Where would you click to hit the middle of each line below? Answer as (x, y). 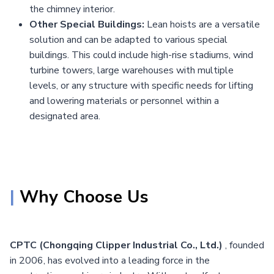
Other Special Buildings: (88, 24)
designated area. (65, 116)
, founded (245, 245)
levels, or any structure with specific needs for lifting (141, 85)
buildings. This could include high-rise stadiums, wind (141, 55)
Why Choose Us (84, 197)
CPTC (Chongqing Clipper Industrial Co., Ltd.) (117, 245)
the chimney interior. (72, 9)
